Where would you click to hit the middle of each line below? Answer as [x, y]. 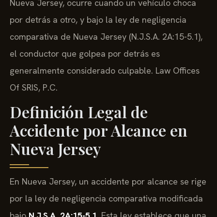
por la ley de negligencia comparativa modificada [106, 199]
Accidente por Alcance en [99, 130]
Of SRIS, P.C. [34, 88]
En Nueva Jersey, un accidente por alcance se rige [108, 182]
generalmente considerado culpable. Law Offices [105, 71]
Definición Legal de [79, 112]
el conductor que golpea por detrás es [85, 54]
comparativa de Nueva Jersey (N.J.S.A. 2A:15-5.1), [106, 37]
